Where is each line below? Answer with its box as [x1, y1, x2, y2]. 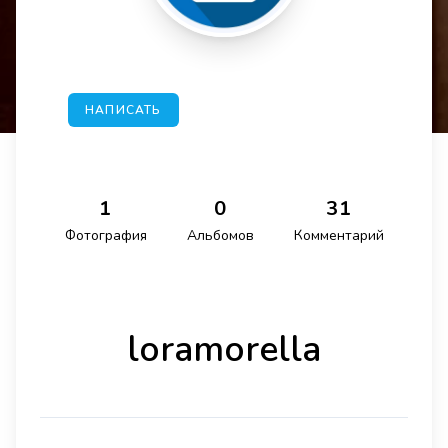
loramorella [127, 325, 321, 374]
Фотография [64, 226, 147, 245]
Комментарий [293, 226, 384, 245]
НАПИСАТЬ [85, 102, 162, 118]
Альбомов [186, 226, 254, 245]
